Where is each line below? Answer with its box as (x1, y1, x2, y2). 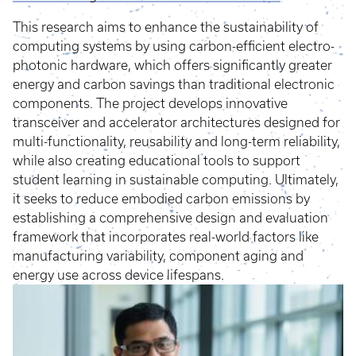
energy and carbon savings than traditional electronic (13, 77, 335, 92)
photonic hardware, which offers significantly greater (13, 58, 332, 73)
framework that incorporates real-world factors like (13, 230, 319, 245)
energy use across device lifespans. (13, 268, 224, 283)
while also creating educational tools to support (13, 153, 300, 168)
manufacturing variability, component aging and (13, 249, 304, 264)
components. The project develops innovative (13, 96, 288, 111)
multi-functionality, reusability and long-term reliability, (13, 134, 340, 149)
